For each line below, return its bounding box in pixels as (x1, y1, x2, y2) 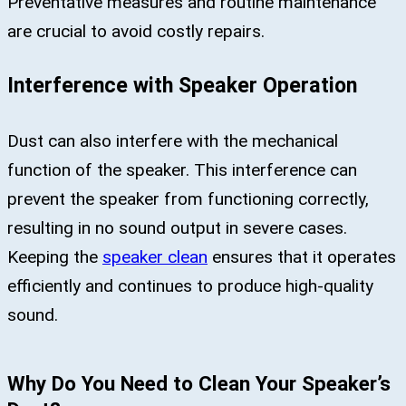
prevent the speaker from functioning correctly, (7, 188, 369, 210)
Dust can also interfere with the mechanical (7, 130, 338, 152)
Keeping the (7, 246, 102, 268)
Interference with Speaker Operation (7, 72, 357, 99)
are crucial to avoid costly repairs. (7, 20, 265, 42)
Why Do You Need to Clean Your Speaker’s (7, 372, 391, 396)
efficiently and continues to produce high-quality (7, 275, 373, 297)
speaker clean (102, 246, 208, 268)
